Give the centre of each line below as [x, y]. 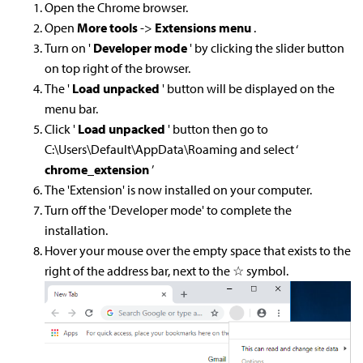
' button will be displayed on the [248, 88]
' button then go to [218, 129]
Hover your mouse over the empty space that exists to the [198, 250]
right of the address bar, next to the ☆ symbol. [167, 271]
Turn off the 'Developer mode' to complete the [168, 210]
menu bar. [71, 109]
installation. [76, 230]
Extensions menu [204, 28]
